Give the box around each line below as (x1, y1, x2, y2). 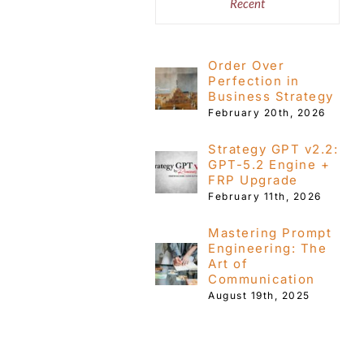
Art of (208, 255, 249, 271)
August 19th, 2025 (208, 288, 310, 301)
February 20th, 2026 (208, 106, 326, 119)
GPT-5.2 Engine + (208, 156, 331, 172)
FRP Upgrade (208, 171, 298, 188)
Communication (208, 271, 315, 287)
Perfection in (208, 72, 300, 89)
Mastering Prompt (208, 224, 332, 240)
